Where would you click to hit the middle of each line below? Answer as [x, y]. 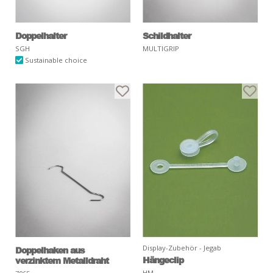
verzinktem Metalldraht [62, 260]
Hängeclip [163, 259]
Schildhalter [167, 35]
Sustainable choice [55, 60]
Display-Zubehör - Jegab [182, 247]
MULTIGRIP [161, 48]
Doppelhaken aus [50, 250]
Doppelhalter [41, 35]
